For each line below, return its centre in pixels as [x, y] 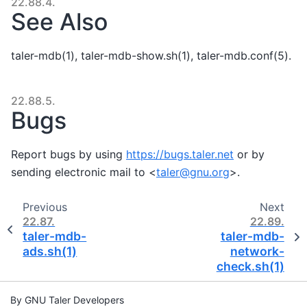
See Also [59, 22]
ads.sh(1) [50, 251]
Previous [45, 207]
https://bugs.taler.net [180, 154]
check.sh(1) [250, 267]
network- [257, 251]
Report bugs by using [69, 154]
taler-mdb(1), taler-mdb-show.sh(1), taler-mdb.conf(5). [151, 55]
